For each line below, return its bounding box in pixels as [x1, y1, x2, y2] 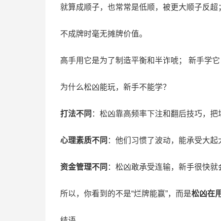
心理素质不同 [60, 136, 108, 145]
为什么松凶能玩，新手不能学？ [60, 82, 171, 91]
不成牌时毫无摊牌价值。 [60, 29, 147, 38]
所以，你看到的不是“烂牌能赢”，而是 [60, 189, 191, 198]
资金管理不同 [60, 162, 108, 171]
